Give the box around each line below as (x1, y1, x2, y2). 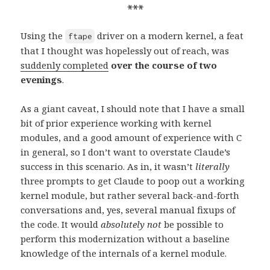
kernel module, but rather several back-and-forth (20, 189, 240, 201)
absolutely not (101, 218, 162, 230)
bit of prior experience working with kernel (20, 116, 212, 129)
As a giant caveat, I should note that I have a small (20, 102, 245, 115)
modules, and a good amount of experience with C (20, 131, 242, 143)
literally (195, 160, 230, 172)
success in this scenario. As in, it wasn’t (20, 160, 196, 172)
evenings (20, 73, 63, 86)
